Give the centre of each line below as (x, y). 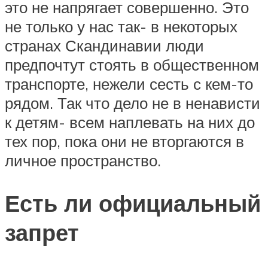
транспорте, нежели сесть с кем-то (129, 83)
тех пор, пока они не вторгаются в (124, 141)
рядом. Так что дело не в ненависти (133, 103)
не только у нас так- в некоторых (121, 26)
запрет (42, 233)
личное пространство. (83, 160)
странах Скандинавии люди (104, 45)
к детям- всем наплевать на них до (130, 122)
